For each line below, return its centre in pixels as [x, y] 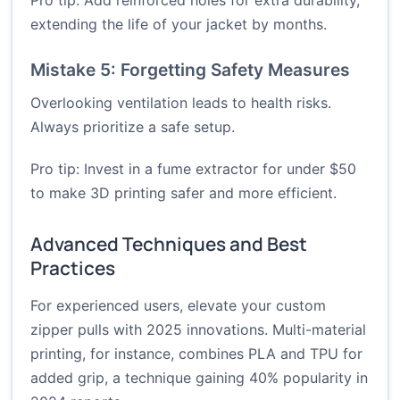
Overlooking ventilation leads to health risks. [181, 103]
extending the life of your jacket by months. [179, 25]
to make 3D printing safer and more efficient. [183, 193]
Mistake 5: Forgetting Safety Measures [190, 70]
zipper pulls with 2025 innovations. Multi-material [198, 330]
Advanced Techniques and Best [169, 244]
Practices [73, 268]
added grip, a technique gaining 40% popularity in [199, 378]
